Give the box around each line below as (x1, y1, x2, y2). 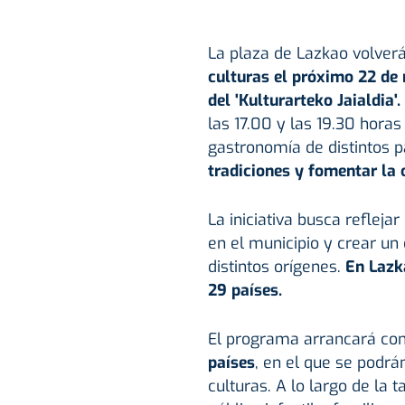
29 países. (207, 279, 282, 302)
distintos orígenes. (207, 256, 345, 278)
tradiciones (207, 160, 290, 183)
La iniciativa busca (207, 209, 341, 231)
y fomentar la (289, 160, 400, 183)
